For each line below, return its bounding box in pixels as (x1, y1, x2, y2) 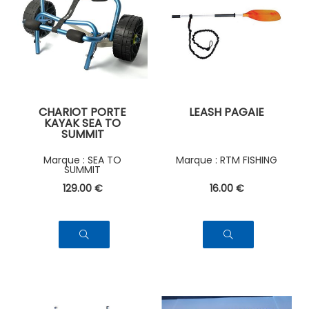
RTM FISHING (220, 153, 277, 168)
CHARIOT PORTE (39, 103, 126, 120)
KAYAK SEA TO (44, 114, 121, 131)
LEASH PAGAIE (189, 103, 264, 120)
